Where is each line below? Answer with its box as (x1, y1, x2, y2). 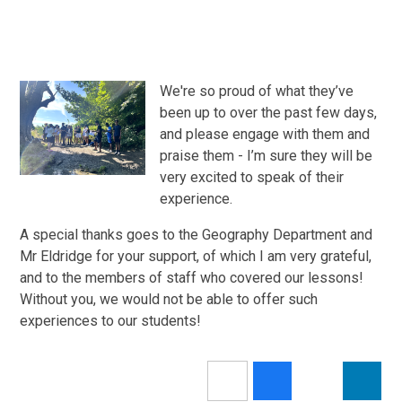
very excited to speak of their (160, 168, 345, 186)
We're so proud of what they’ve (160, 82, 354, 100)
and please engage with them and (160, 125, 371, 143)
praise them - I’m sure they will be (160, 146, 373, 164)
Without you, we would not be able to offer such (20, 290, 319, 308)
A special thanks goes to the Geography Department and (20, 225, 373, 243)
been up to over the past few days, (160, 103, 378, 121)
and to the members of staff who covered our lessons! (20, 268, 364, 286)
